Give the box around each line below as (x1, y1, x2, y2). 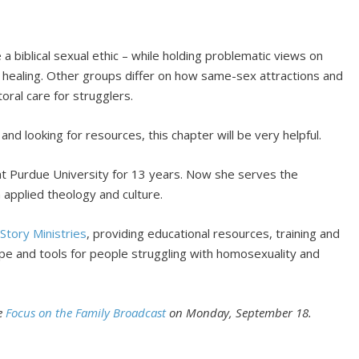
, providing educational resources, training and (87, 224, 341, 241)
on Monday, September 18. (166, 304, 313, 321)
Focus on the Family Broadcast (6, 304, 167, 321)
